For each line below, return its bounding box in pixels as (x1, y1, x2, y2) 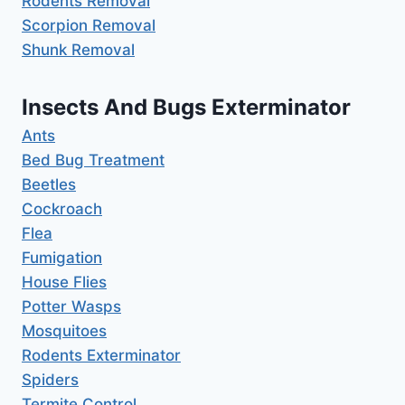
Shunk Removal (22, 40, 135, 59)
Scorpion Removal (22, 15, 155, 34)
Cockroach (22, 199, 102, 218)
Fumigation (22, 248, 102, 267)
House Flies (22, 272, 107, 291)
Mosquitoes (22, 321, 107, 340)
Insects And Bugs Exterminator (22, 93, 351, 120)
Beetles (22, 174, 76, 193)
